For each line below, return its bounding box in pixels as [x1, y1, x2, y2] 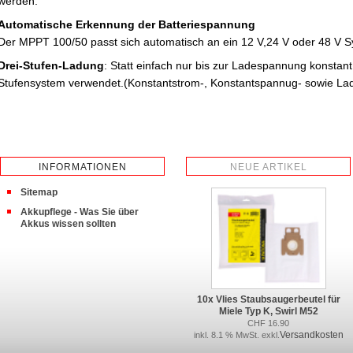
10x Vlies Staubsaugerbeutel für [196, 294, 340, 306]
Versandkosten [279, 329, 344, 341]
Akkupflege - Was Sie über [20, 206, 139, 217]
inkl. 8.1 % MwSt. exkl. [193, 330, 280, 340]
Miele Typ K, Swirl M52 [218, 306, 318, 318]
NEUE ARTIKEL [229, 161, 307, 173]
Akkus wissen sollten [20, 217, 116, 229]
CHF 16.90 [247, 318, 289, 329]
